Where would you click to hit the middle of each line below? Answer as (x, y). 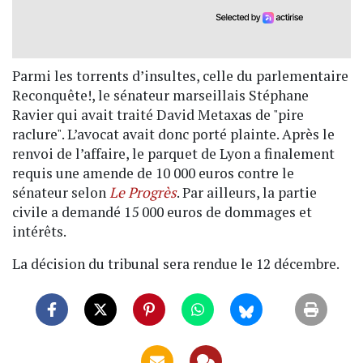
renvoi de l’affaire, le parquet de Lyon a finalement (173, 154)
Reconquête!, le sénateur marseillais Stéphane (160, 96)
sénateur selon (61, 193)
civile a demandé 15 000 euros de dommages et (162, 212)
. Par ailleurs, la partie (247, 193)
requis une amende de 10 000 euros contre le (153, 173)
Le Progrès (143, 193)
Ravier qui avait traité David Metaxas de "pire (158, 115)
